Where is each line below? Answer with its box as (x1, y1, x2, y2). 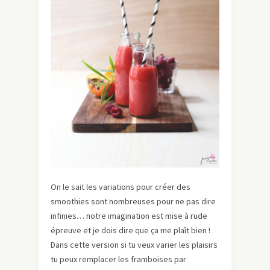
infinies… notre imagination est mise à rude (51, 210, 207, 222)
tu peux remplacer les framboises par (51, 254, 186, 265)
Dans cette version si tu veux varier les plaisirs (51, 239, 218, 251)
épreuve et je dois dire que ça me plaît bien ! (51, 225, 210, 236)
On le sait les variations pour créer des (51, 181, 190, 193)
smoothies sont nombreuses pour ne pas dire (51, 196, 216, 207)
